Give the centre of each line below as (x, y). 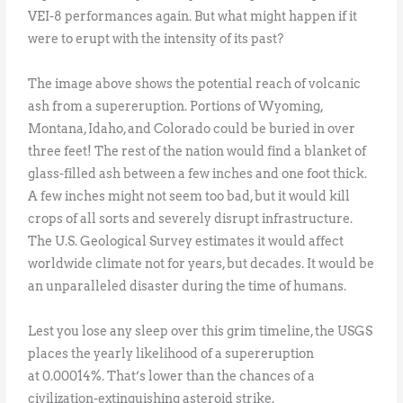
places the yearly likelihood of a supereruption (171, 354)
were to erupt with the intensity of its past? (156, 39)
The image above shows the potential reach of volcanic (195, 84)
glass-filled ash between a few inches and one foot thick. (198, 174)
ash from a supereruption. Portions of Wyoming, (176, 107)
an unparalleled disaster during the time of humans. (188, 287)
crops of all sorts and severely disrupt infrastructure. (191, 219)
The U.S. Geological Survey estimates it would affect (186, 242)
